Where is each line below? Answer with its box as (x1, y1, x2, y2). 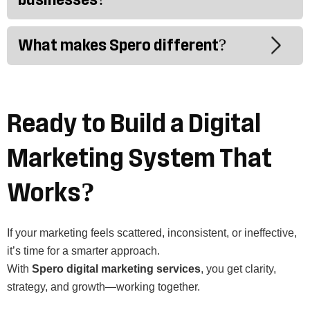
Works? (7, 179, 95, 208)
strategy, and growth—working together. (7, 281, 200, 293)
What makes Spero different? (18, 37, 226, 55)
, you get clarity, (201, 263, 276, 275)
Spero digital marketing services (32, 263, 201, 275)
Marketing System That (7, 145, 272, 173)
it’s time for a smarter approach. (7, 245, 160, 257)
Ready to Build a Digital (7, 110, 261, 138)
